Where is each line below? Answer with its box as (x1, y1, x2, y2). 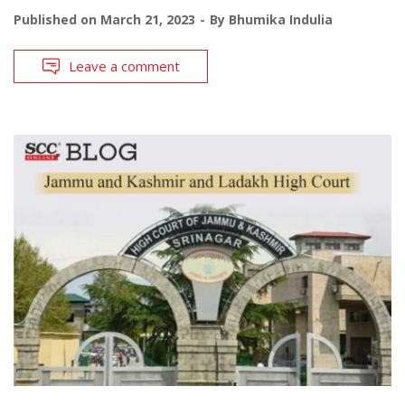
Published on (14, 10, 100, 28)
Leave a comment (69, 56, 180, 75)
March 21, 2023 (100, 10, 195, 28)
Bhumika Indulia (229, 10, 333, 28)
